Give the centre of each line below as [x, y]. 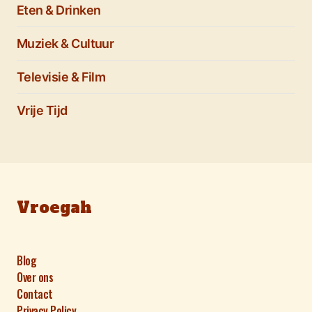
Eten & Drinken [59, 10]
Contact [35, 294]
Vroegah [54, 208]
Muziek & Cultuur [65, 44]
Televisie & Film [61, 77]
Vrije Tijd [42, 110]
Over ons [35, 277]
